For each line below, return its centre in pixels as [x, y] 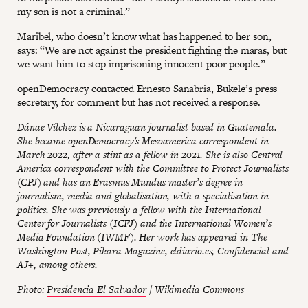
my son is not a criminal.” [74, 12]
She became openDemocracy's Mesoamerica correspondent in [143, 141]
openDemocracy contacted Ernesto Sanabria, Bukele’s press [147, 89]
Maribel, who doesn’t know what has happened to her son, [144, 36]
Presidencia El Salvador [97, 289]
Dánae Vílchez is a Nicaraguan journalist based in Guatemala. [147, 127]
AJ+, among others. [58, 265]
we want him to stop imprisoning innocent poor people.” [141, 64]
